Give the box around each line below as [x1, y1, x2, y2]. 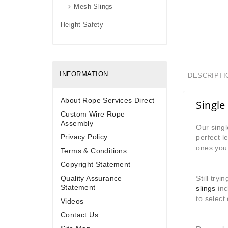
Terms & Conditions [61, 147, 127, 155]
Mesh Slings [74, 3, 113, 10]
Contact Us [61, 211, 98, 219]
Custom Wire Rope [61, 110, 125, 118]
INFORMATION [60, 70, 108, 78]
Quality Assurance [61, 174, 122, 182]
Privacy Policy [61, 133, 108, 141]
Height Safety [61, 21, 104, 28]
